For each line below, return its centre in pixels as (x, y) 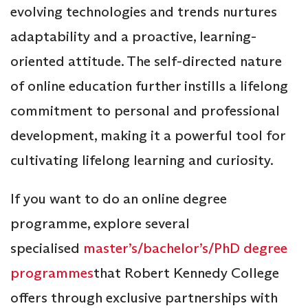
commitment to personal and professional (145, 110)
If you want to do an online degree (119, 198)
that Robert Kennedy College (186, 273)
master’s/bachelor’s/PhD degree (185, 248)
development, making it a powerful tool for (148, 135)
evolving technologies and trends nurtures (144, 11)
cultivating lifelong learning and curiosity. (142, 160)
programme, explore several (100, 223)
